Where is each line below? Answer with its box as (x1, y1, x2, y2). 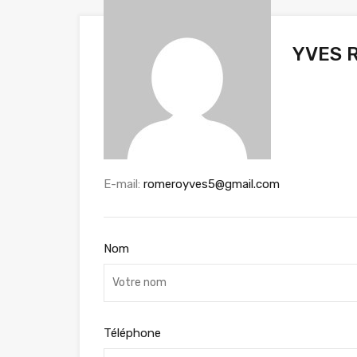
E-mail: (104, 176, 143, 191)
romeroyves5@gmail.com (143, 176, 280, 191)
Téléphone (104, 325, 161, 340)
